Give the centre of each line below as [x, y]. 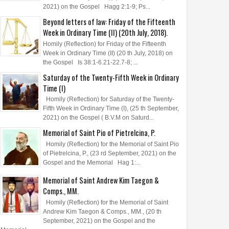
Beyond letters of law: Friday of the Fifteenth [109, 22]
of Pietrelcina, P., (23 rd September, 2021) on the [110, 153]
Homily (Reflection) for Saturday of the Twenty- [109, 99]
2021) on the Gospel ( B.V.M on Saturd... [98, 118]
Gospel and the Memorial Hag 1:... [92, 162]
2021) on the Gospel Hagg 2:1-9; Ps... [97, 7]
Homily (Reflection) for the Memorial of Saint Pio [111, 144]
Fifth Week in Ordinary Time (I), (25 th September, [111, 109]
